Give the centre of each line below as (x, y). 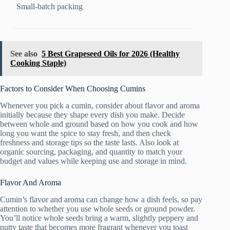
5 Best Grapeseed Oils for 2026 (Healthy (111, 54)
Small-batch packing (50, 7)
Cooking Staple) (38, 63)
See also (24, 54)
